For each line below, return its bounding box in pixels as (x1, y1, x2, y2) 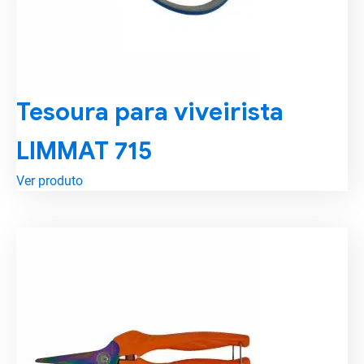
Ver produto (16, 173, 83, 188)
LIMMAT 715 (16, 136, 153, 167)
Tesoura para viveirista (16, 97, 284, 128)
